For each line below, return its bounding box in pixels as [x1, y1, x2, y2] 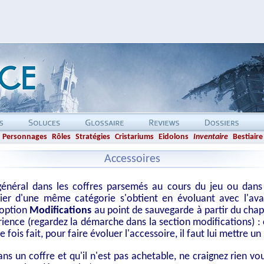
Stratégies [75, 133, 110, 141]
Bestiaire [232, 133, 263, 141]
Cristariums [114, 133, 154, 141]
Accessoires [104, 153, 160, 165]
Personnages [2, 133, 47, 141]
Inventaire [193, 133, 228, 141]
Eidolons [158, 133, 189, 141]
